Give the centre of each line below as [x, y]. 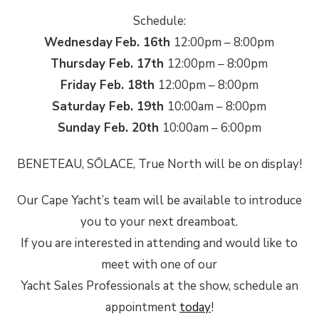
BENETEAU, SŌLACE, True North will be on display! [159, 164]
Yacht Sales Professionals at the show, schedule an [159, 286]
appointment [142, 308]
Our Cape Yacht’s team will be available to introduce [159, 201]
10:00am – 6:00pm [211, 127]
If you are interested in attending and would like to [159, 244]
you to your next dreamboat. [159, 222]
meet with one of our [159, 265]
